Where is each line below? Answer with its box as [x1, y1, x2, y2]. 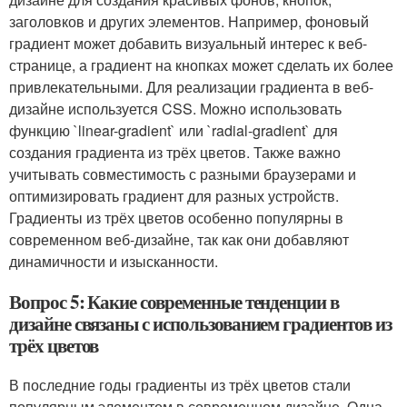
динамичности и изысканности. [9, 251, 218, 272]
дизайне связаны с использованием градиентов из [9, 310, 392, 337]
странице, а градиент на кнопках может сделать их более [9, 55, 393, 75]
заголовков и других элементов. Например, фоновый [9, 11, 369, 32]
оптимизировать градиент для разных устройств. [9, 185, 339, 206]
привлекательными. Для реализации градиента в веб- [9, 76, 373, 97]
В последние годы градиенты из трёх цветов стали [9, 374, 351, 395]
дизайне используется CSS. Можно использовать [9, 98, 342, 119]
